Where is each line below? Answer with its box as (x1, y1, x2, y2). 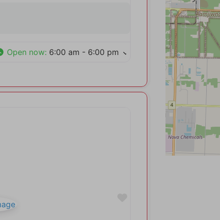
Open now (7, 47, 45, 57)
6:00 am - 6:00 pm (49, 47, 119, 57)
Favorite (127, 191, 165, 203)
